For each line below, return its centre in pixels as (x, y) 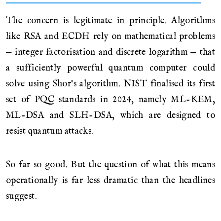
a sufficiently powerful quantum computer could (110, 68)
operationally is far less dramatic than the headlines (110, 181)
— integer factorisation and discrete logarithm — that (110, 52)
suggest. (21, 197)
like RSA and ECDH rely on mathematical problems (110, 36)
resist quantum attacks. (50, 131)
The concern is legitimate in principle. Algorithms (110, 20)
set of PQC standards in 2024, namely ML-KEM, (110, 99)
